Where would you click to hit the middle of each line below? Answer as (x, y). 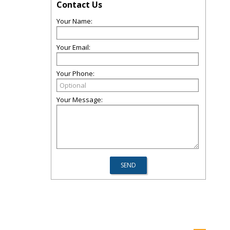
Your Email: (73, 47)
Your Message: (80, 100)
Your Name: (74, 21)
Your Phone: (75, 73)
